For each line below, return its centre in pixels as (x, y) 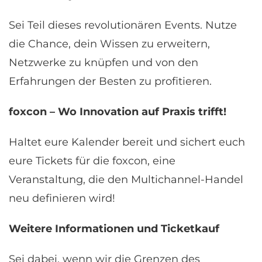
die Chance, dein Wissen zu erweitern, (109, 44)
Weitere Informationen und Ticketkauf (114, 229)
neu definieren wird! (62, 198)
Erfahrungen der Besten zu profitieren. (110, 81)
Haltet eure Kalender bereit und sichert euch (127, 142)
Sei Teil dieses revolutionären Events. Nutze (123, 25)
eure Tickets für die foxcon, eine (92, 161)
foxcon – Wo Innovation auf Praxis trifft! (118, 112)
